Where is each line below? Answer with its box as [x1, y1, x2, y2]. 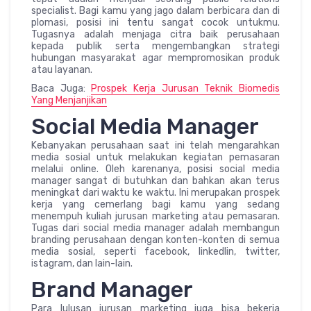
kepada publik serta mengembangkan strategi [31, 40, 280, 52]
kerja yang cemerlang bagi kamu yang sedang [31, 198, 280, 210]
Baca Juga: [31, 82, 92, 94]
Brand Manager [31, 276, 193, 303]
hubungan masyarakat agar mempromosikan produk [31, 51, 280, 64]
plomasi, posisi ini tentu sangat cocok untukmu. [31, 16, 280, 28]
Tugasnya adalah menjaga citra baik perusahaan [31, 28, 280, 40]
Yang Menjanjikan [31, 94, 107, 106]
